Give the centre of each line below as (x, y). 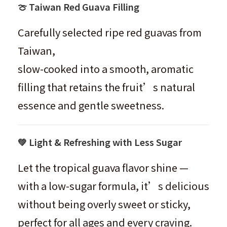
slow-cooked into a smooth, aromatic (106, 69)
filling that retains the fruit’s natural (106, 87)
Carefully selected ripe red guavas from (110, 32)
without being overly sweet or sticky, (104, 204)
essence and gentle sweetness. (91, 105)
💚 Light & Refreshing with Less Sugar (100, 142)
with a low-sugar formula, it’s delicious (113, 186)
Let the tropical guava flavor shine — (103, 167)
